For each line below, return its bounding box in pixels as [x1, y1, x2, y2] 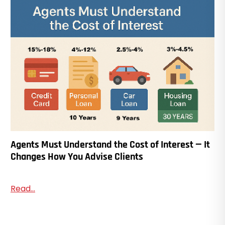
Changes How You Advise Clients [10, 150, 143, 163]
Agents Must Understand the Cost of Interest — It [10, 138, 210, 151]
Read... [10, 182, 35, 194]
